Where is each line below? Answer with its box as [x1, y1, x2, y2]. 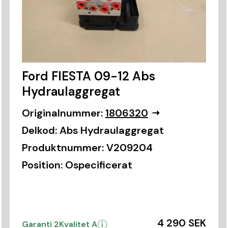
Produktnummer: [21, 140, 104, 154]
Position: [21, 158, 63, 172]
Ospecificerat [65, 158, 132, 172]
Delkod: [21, 123, 57, 137]
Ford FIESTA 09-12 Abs [21, 68, 155, 84]
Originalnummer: [21, 106, 103, 120]
